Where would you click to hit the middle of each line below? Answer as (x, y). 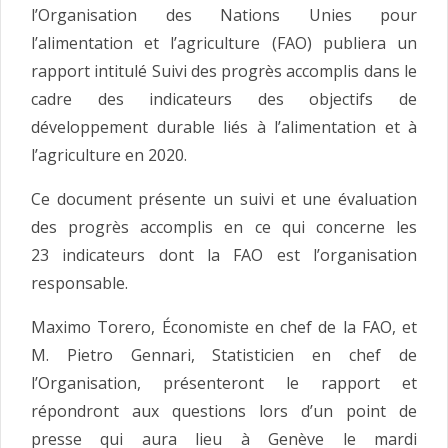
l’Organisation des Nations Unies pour (224, 15)
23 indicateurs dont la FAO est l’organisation (224, 255)
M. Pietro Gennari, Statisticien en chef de (224, 355)
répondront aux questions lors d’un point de (224, 411)
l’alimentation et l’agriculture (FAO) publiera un (224, 43)
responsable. (79, 283)
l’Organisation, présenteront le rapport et (224, 383)
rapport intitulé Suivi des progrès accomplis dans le (224, 71)
